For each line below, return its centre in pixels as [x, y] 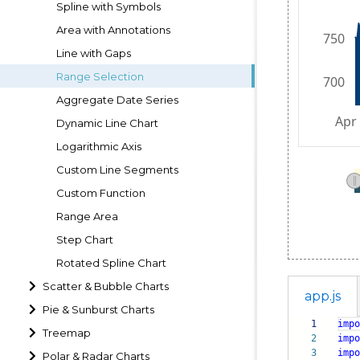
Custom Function [101, 192]
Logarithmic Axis [99, 146]
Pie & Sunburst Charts [99, 309]
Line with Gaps [94, 53]
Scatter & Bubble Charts [106, 286]
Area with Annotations [113, 29]
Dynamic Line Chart [107, 123]
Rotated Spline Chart [111, 262]
